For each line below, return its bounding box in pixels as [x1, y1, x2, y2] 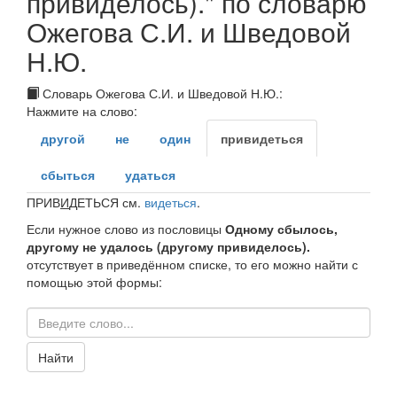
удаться [125, 166, 175, 184]
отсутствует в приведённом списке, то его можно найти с [27, 255, 358, 274]
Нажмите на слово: [27, 102, 137, 121]
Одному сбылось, [225, 220, 338, 238]
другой [41, 129, 85, 148]
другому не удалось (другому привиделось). [27, 237, 310, 256]
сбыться [41, 166, 95, 184]
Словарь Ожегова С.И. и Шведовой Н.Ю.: [39, 84, 283, 103]
